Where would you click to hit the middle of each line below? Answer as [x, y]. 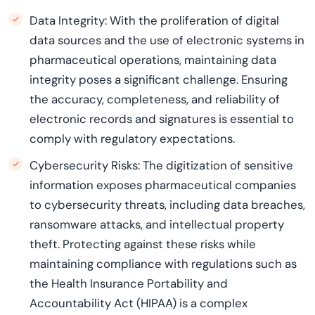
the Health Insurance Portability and [129, 283]
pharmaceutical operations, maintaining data [153, 60]
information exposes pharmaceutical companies [163, 185]
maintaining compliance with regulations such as [163, 264]
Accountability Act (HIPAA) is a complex [139, 303]
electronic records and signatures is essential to [162, 119]
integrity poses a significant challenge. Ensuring [159, 79]
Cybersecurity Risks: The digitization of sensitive [161, 165]
